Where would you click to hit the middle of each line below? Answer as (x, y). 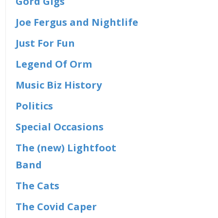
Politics (35, 106)
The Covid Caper (56, 207)
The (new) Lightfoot (66, 148)
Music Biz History (59, 85)
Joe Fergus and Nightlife (77, 22)
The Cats (38, 186)
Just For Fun (45, 43)
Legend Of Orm (54, 64)
